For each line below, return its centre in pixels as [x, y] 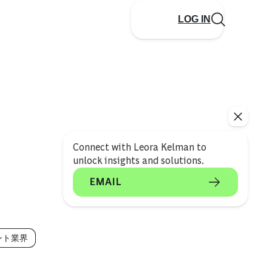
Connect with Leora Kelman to [139, 147]
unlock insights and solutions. [138, 161]
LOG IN [194, 19]
